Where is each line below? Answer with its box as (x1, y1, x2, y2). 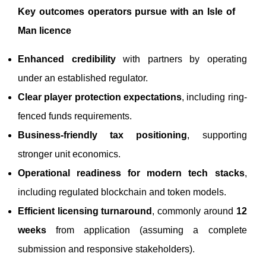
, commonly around (152, 205, 236, 216)
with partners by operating (115, 53, 247, 64)
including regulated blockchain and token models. (18, 186, 226, 197)
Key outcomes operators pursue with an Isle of (18, 6, 235, 17)
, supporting (187, 129, 247, 140)
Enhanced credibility (18, 53, 116, 64)
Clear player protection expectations (18, 91, 182, 102)
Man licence (18, 25, 71, 36)
